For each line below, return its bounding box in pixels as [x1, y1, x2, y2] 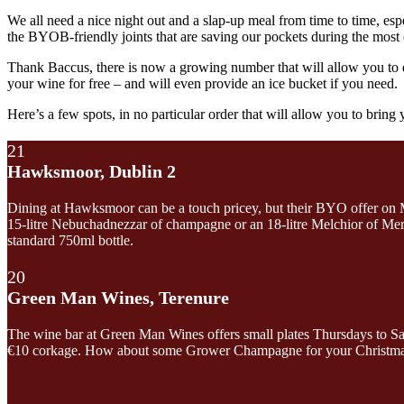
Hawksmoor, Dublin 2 [7, 161, 176, 181]
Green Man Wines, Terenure [7, 287, 229, 308]
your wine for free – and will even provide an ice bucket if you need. [7, 75, 398, 91]
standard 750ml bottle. [7, 232, 133, 248]
